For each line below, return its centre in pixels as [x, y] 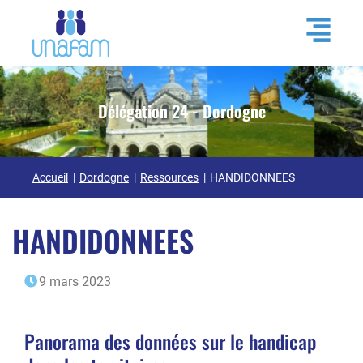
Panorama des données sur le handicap [170, 341]
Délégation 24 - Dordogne [181, 111]
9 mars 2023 [75, 281]
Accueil [50, 177]
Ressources [169, 177]
